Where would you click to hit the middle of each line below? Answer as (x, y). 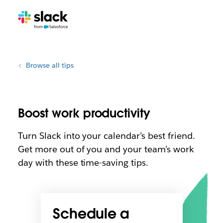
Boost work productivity (84, 113)
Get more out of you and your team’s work (106, 149)
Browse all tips (50, 65)
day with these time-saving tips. (83, 163)
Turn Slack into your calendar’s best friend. (106, 136)
